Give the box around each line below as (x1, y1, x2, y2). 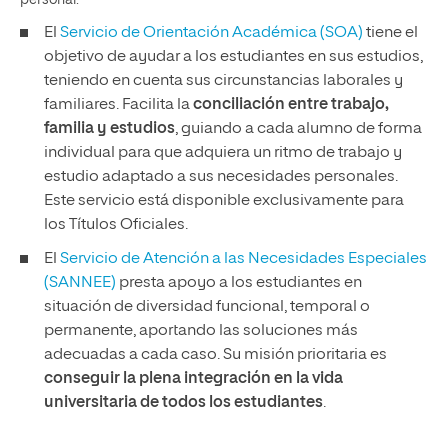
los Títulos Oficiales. (44, 217, 188, 233)
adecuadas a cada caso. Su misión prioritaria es (44, 347, 387, 363)
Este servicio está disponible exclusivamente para (44, 193, 404, 209)
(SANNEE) (44, 275, 116, 291)
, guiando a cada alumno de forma (175, 121, 422, 137)
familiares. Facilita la (44, 97, 193, 113)
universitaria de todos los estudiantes (44, 395, 323, 411)
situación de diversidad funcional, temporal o (44, 299, 370, 315)
